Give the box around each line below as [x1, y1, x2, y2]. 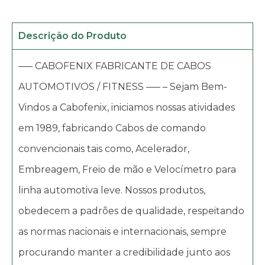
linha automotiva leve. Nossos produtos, [18, 184, 205, 196]
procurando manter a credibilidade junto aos [18, 246, 230, 258]
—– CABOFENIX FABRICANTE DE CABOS [18, 60, 211, 72]
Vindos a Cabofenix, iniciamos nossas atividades [18, 101, 235, 113]
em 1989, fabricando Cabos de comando [18, 122, 206, 134]
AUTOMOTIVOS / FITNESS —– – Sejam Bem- [18, 80, 227, 92]
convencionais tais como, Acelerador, [18, 143, 189, 154]
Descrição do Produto [18, 30, 127, 41]
